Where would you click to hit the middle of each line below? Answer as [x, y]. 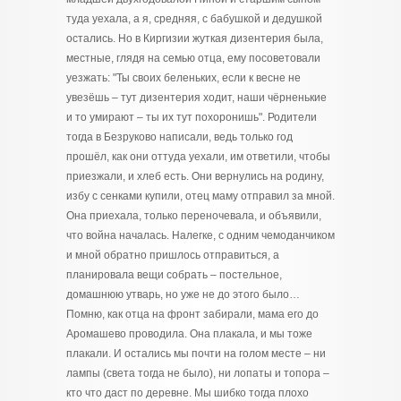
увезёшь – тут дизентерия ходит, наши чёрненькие [196, 98]
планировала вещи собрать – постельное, [174, 275]
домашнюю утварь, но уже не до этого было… [183, 294]
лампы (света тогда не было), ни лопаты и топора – [198, 373]
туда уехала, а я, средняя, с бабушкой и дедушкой [194, 19]
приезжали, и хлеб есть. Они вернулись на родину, [195, 176]
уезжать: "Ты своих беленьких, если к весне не [183, 78]
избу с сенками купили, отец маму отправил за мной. [200, 196]
